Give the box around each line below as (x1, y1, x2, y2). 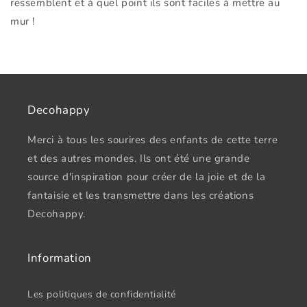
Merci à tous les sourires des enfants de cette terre (27, 133, 278, 147)
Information (27, 250, 92, 266)
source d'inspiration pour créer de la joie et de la (27, 170, 266, 184)
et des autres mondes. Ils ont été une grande (27, 151, 250, 165)
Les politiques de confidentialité (27, 288, 176, 301)
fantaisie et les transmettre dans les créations (27, 188, 254, 202)
